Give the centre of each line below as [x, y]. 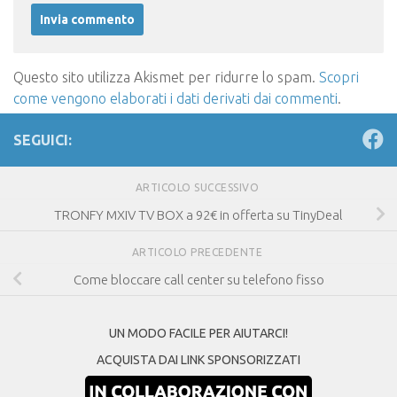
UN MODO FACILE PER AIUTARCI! [198, 334]
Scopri [339, 78]
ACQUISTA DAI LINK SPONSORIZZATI [198, 360]
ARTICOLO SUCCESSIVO [198, 188]
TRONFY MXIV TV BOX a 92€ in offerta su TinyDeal [198, 214]
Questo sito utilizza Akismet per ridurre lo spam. [166, 78]
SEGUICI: [43, 140]
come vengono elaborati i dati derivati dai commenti [175, 99]
